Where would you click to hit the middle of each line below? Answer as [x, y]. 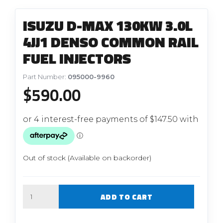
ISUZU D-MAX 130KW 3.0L [108, 25]
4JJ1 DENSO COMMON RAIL [111, 42]
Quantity [37, 189]
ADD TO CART [126, 197]
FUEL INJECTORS [77, 58]
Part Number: [46, 77]
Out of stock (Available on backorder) [87, 158]
